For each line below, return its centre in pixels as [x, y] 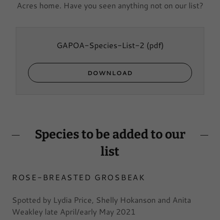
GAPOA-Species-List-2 [100, 45]
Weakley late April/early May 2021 [74, 211]
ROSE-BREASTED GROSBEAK [79, 177]
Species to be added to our [110, 135]
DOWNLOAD [110, 73]
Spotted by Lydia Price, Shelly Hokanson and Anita [101, 200]
